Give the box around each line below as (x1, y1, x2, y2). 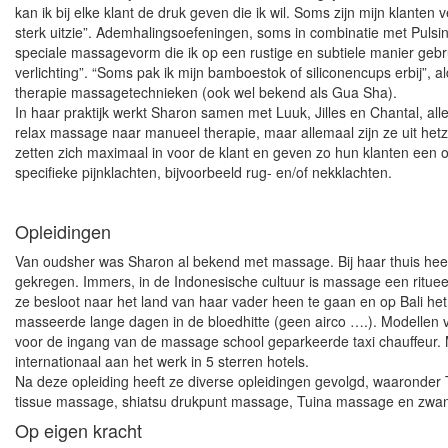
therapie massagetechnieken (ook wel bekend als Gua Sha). (15, 82, 397, 102)
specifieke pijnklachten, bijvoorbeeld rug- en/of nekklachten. (15, 162, 392, 182)
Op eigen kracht (15, 417, 142, 443)
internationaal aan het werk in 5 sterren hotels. (15, 351, 309, 371)
